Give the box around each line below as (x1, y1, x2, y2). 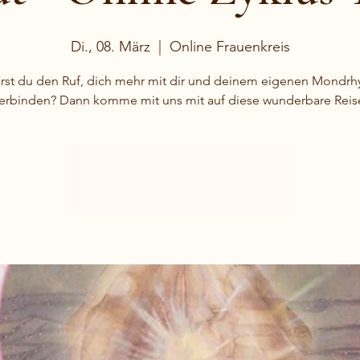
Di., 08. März (70, 38, 150, 55)
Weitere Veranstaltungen (110, 182, 250, 197)
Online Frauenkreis (169, 38, 290, 55)
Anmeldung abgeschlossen (101, 162, 259, 178)
